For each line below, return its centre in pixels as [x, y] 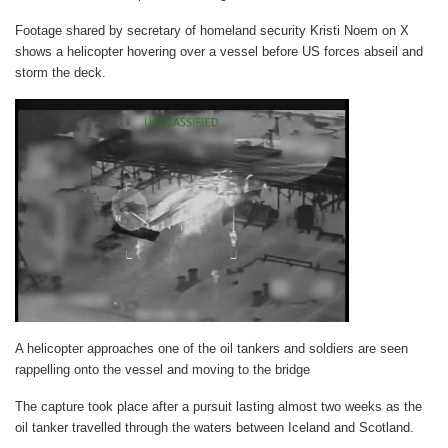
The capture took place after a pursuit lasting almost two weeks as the [218, 406]
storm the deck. [60, 72]
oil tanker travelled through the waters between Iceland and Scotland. [214, 427]
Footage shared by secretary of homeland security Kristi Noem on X [212, 30]
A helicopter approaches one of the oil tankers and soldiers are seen [211, 348]
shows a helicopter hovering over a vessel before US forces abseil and [219, 51]
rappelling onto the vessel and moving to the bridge [162, 369]
